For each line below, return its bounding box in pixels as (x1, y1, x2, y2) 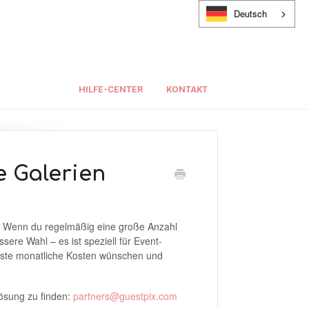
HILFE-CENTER (79, 84, 143, 94)
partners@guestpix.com (72, 289, 177, 303)
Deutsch (234, 7, 267, 20)
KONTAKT (166, 84, 208, 94)
